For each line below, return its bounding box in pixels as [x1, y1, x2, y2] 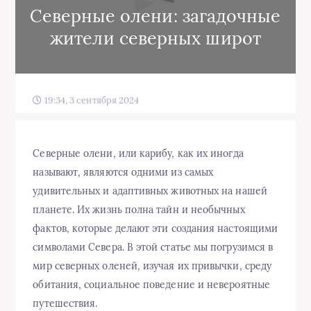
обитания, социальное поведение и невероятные [33, 278, 270, 291]
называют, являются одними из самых [33, 165, 214, 178]
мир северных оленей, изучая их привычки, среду [33, 259, 272, 272]
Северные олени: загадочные [30, 4, 281, 27]
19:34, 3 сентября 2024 [42, 94, 140, 106]
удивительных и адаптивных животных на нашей [33, 184, 267, 197]
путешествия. [33, 296, 98, 310]
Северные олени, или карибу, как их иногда [33, 146, 244, 160]
